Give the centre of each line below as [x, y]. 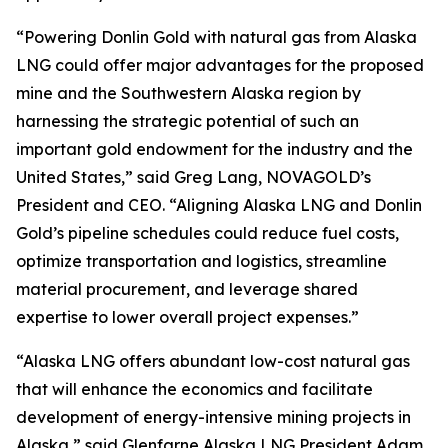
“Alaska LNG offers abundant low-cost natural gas [213, 361]
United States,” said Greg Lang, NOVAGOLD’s [193, 177]
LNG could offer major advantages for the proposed [220, 65]
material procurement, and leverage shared [187, 289]
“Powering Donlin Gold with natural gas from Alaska [216, 37]
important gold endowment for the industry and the [214, 149]
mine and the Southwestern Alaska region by [188, 93]
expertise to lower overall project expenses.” [187, 317]
